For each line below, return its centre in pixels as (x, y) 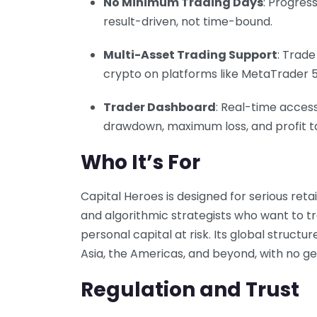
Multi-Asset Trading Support (190, 54)
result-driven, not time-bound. (188, 21)
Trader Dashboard (160, 107)
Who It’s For (140, 162)
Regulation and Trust (190, 289)
